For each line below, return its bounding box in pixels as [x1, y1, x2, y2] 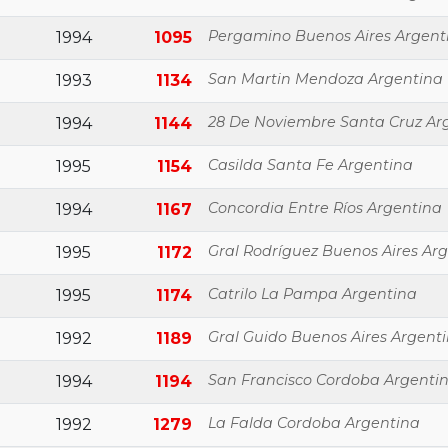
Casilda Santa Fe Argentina [208, 156, 413, 174]
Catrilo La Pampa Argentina [208, 285, 417, 303]
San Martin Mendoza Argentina [208, 70, 443, 88]
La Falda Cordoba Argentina [208, 414, 420, 432]
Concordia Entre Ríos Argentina [208, 199, 442, 217]
